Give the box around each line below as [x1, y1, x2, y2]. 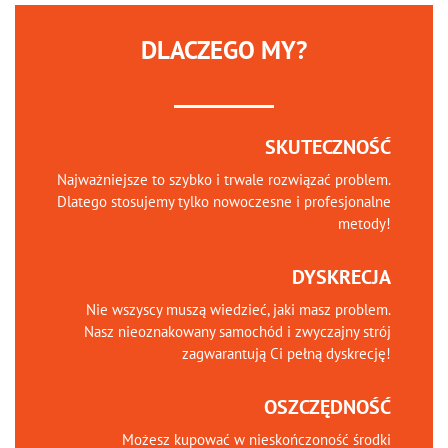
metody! [338, 214, 392, 233]
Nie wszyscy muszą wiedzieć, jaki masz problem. [86, 300, 392, 319]
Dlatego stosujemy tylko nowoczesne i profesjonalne [57, 192, 392, 211]
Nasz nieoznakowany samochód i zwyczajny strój [84, 322, 392, 341]
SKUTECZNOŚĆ [265, 134, 392, 160]
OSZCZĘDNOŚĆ [264, 394, 392, 420]
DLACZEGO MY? [140, 34, 307, 66]
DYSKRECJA [292, 264, 392, 290]
